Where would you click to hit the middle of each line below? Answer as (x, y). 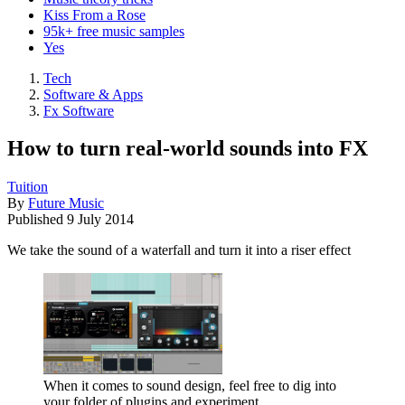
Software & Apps (93, 94)
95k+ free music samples (114, 31)
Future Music (66, 203)
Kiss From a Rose (94, 14)
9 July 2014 (100, 220)
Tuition (28, 187)
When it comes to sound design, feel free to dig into (190, 385)
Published (37, 220)
